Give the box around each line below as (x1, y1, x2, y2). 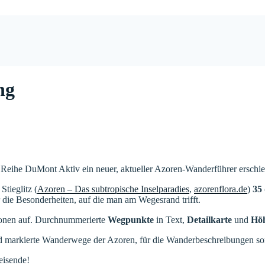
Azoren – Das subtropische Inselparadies (37, 183, 189, 194)
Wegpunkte (108, 214, 154, 225)
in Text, (154, 214, 187, 225)
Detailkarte (187, 214, 232, 225)
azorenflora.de (194, 183, 247, 194)
